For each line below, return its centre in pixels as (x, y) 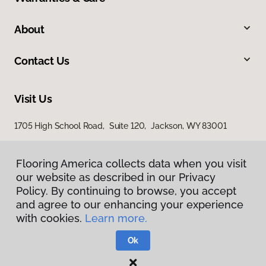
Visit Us (33, 99)
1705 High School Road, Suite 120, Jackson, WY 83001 (121, 126)
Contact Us (42, 61)
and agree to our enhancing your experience (130, 205)
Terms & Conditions (133, 256)
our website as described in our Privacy (116, 177)
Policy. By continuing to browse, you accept (126, 191)
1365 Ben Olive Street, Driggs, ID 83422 (90, 148)
